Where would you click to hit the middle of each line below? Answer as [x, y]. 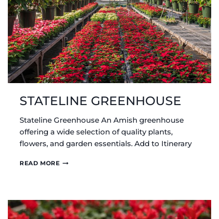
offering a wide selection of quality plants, [96, 132]
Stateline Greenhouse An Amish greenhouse [102, 120]
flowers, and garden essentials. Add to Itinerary [106, 144]
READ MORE [40, 163]
